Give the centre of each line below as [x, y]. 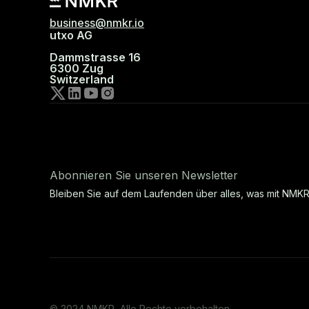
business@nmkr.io [97, 23]
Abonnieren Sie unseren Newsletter [144, 175]
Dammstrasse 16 [95, 58]
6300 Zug [77, 69]
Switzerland [82, 80]
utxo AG [71, 36]
